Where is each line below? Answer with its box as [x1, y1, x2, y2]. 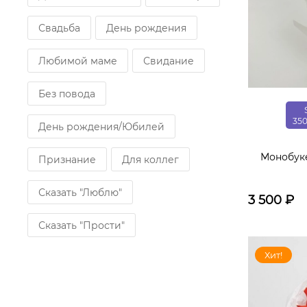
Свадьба [38, 22, 80, 34]
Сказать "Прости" [38, 219, 125, 232]
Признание [38, 153, 96, 166]
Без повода [38, 88, 95, 100]
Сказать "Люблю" [38, 186, 122, 199]
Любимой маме [38, 55, 117, 67]
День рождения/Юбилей [38, 121, 164, 133]
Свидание [143, 55, 194, 67]
